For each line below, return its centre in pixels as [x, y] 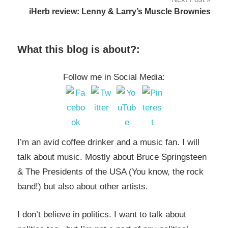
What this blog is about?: [79, 50]
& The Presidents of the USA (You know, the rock [110, 172]
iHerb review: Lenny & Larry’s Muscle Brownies [120, 12]
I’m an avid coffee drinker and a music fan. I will [108, 142]
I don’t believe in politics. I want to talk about [102, 214]
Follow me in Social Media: [114, 77]
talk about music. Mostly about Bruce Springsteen [112, 157]
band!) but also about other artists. [83, 187]
